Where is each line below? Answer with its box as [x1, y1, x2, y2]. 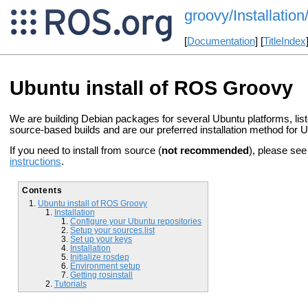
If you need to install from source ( [10, 145, 162, 157]
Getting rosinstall [70, 269, 133, 279]
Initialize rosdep [70, 252, 130, 261]
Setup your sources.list [70, 225, 155, 234]
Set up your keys [70, 234, 133, 243]
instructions [10, 156, 61, 168]
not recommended [162, 145, 249, 157]
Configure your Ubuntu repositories [70, 216, 202, 225]
